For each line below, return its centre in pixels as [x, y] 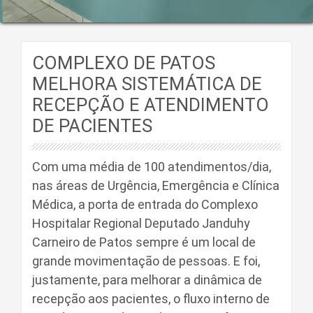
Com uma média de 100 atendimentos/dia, [152, 167]
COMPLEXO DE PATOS [124, 63]
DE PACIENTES [92, 126]
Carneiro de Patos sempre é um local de [144, 242]
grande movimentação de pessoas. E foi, [146, 261]
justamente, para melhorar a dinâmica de [147, 280]
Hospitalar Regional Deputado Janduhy [141, 223]
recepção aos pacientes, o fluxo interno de [151, 299]
